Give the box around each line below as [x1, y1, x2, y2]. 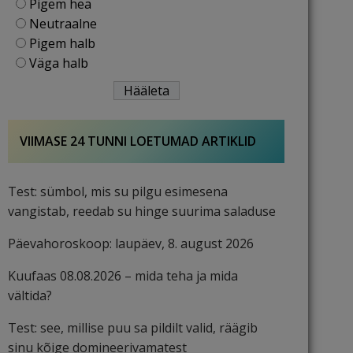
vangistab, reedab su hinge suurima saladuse [8, 203, 276, 220]
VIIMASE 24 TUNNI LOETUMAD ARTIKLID [20, 132, 256, 150]
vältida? [8, 287, 52, 304]
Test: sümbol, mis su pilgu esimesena [8, 183, 228, 200]
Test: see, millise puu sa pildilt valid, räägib [8, 319, 258, 336]
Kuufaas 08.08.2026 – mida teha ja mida [8, 267, 238, 284]
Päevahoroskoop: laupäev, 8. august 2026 [8, 235, 254, 252]
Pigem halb [29, 35, 95, 52]
